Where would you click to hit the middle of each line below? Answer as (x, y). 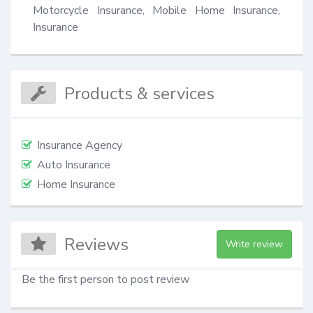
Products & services (140, 93)
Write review (254, 245)
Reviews (97, 245)
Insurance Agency (80, 145)
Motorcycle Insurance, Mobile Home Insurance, (156, 10)
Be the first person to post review (105, 280)
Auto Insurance (74, 165)
